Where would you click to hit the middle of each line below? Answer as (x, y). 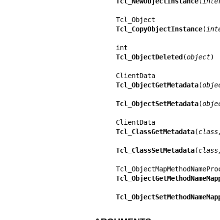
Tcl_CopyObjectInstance (159, 29)
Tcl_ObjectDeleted (149, 57)
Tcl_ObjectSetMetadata (157, 103)
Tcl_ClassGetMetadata (155, 131)
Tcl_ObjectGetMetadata (157, 85)
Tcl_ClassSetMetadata (155, 150)
